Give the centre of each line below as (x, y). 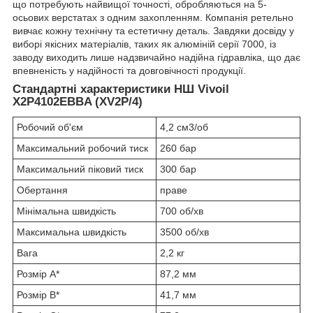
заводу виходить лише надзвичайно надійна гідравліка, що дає (156, 58)
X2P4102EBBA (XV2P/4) (78, 102)
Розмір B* (38, 295)
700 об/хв (182, 211)
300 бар (178, 169)
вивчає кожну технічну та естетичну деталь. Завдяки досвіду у (153, 31)
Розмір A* (38, 274)
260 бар (178, 148)
